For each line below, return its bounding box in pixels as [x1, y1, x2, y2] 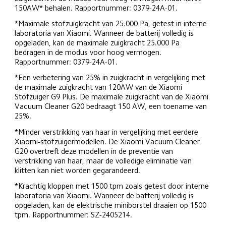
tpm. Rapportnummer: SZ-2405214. [15, 211, 133, 219]
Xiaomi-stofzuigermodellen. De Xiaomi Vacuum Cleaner [15, 137, 202, 145]
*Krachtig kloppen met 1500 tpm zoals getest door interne [15, 182, 211, 190]
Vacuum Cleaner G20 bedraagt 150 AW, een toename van [14, 102, 209, 110]
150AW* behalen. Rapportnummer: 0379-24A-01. [15, 4, 178, 12]
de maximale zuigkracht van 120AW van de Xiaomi [14, 83, 184, 91]
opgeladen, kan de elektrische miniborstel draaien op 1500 [15, 201, 209, 209]
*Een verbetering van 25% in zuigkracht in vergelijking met [14, 74, 207, 82]
